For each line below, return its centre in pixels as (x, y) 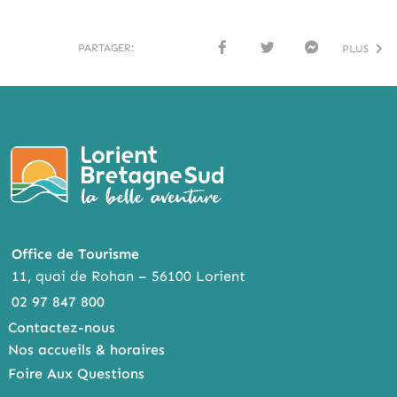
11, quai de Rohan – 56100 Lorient (129, 276)
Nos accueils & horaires (87, 349)
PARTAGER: (106, 47)
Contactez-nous (62, 327)
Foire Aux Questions (77, 373)
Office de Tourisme (76, 253)
